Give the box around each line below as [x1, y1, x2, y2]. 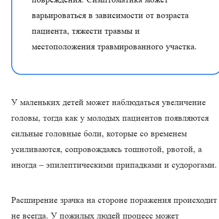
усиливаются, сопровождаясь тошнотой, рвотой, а [11, 144, 202, 154]
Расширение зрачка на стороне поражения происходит [11, 195, 217, 205]
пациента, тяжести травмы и [32, 26, 140, 36]
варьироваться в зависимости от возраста [32, 10, 189, 20]
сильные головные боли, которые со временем [11, 129, 187, 138]
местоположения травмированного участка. [32, 42, 197, 51]
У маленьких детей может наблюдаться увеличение [11, 97, 206, 107]
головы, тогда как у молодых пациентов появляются [11, 113, 209, 123]
